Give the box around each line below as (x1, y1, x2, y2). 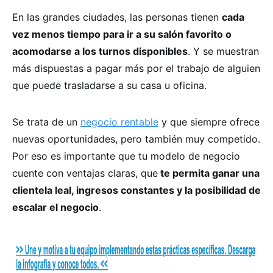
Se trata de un (12, 115, 80, 128)
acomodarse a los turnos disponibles (12, 44, 188, 57)
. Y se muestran (188, 44, 259, 57)
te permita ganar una (158, 166, 260, 179)
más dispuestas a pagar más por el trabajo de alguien (12, 62, 260, 74)
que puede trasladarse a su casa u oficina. (12, 79, 207, 91)
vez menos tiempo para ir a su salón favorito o (12, 27, 232, 40)
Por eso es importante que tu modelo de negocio (12, 149, 240, 162)
